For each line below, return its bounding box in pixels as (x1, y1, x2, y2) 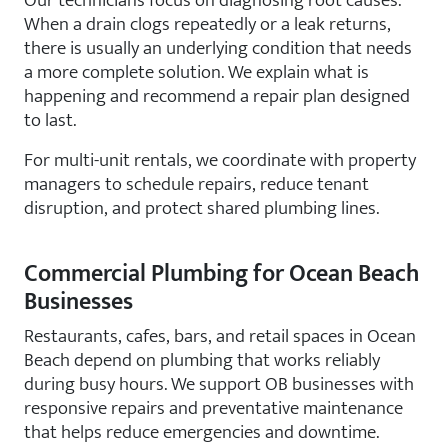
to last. (24, 104, 76, 136)
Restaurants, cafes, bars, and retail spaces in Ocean (24, 320, 416, 352)
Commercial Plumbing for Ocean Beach (24, 254, 419, 294)
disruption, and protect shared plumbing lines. (24, 192, 379, 224)
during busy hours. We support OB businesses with (24, 368, 414, 400)
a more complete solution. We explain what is (24, 56, 369, 88)
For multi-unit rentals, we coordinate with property (24, 144, 416, 176)
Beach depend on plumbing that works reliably (24, 344, 380, 376)
